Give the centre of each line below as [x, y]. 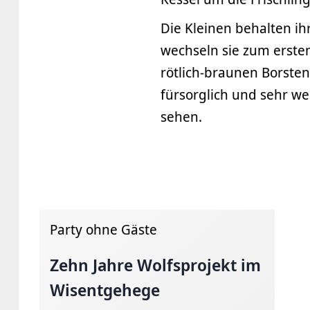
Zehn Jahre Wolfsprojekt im [155, 265]
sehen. [181, 117]
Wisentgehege [105, 290]
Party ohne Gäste [103, 229]
